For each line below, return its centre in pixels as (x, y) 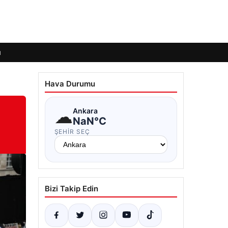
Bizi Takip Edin (71, 189)
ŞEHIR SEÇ (72, 132)
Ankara (85, 110)
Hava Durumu (70, 84)
